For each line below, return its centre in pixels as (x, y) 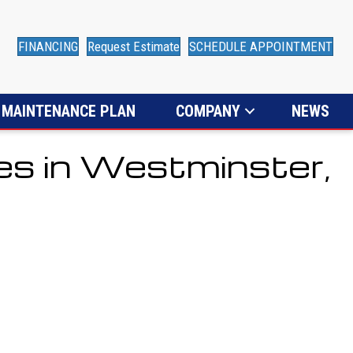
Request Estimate (134, 47)
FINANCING (48, 47)
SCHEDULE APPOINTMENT (261, 47)
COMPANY (208, 111)
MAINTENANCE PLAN (69, 111)
